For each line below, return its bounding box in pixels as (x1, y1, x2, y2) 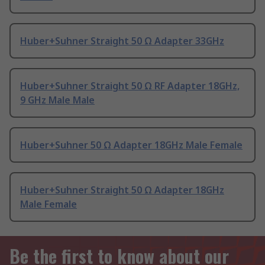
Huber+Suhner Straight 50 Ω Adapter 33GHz (20, 34, 224, 48)
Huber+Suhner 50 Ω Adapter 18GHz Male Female (20, 138, 243, 152)
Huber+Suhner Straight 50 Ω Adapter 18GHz (20, 183, 224, 197)
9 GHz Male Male (20, 93, 95, 107)
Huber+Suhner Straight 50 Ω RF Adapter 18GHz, (20, 79, 240, 93)
